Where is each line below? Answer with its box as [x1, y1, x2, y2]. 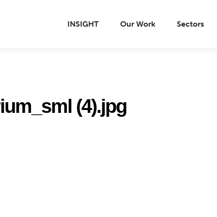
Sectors [177, 19, 204, 28]
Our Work [120, 19, 155, 28]
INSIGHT [67, 19, 99, 28]
